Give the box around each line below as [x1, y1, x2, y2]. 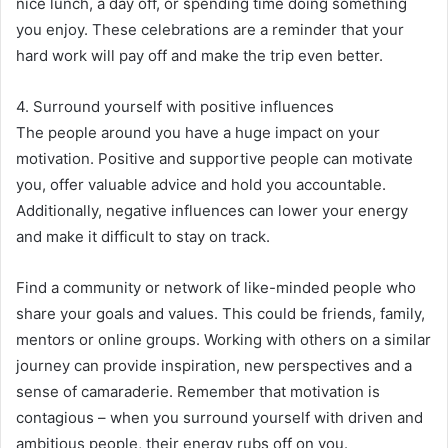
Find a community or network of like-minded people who [16, 277, 416, 297]
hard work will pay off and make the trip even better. [16, 45, 383, 65]
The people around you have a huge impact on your [16, 122, 380, 142]
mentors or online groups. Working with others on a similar [16, 329, 431, 349]
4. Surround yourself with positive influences [16, 96, 334, 116]
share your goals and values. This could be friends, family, [16, 303, 425, 323]
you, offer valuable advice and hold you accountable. [16, 174, 386, 194]
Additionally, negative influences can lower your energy [16, 200, 408, 220]
